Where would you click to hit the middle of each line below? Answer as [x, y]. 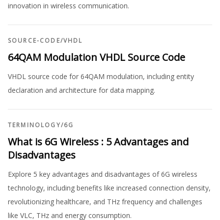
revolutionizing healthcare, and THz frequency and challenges [105, 202]
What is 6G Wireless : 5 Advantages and [98, 142]
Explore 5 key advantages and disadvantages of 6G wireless [103, 174]
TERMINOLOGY [34, 125]
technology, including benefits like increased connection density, [109, 188]
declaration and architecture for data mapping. [82, 90]
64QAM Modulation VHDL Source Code [96, 57]
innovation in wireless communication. [69, 6]
